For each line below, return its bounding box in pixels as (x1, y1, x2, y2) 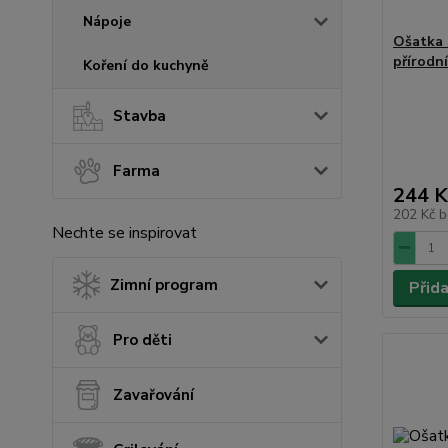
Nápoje (83, 11, 131, 31)
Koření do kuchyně (83, 55, 209, 75)
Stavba (113, 105, 166, 126)
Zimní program (109, 274, 218, 295)
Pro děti (113, 329, 172, 350)
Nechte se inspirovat (52, 221, 197, 244)
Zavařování (113, 384, 194, 405)
